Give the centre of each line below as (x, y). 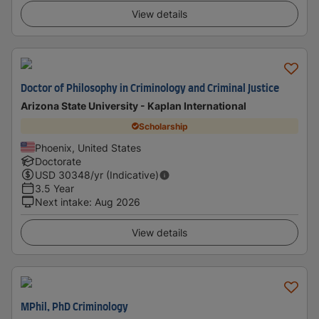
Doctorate (58, 161)
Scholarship (163, 126)
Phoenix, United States (88, 148)
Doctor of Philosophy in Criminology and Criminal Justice (150, 89)
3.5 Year (54, 188)
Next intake (62, 202)
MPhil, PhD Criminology (74, 308)
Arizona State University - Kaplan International (134, 106)
